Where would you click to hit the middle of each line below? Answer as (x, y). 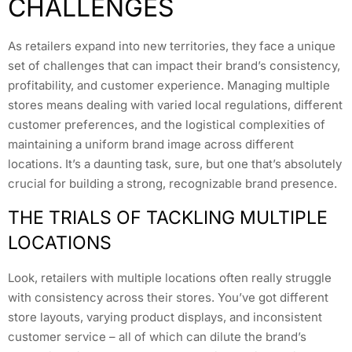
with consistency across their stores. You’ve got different (168, 297)
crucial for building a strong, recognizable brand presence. (172, 184)
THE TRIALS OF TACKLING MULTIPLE (168, 217)
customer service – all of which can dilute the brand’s (157, 336)
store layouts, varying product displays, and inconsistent (165, 317)
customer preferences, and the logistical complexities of (167, 125)
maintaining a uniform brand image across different (151, 145)
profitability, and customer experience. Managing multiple (169, 86)
